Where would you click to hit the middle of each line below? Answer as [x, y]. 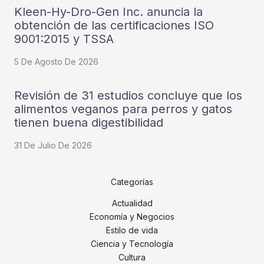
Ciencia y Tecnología [132, 244]
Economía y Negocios [132, 217]
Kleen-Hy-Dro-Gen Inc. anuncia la [108, 12]
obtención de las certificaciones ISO [114, 26]
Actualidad [132, 203]
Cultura [132, 258]
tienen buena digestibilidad [89, 123]
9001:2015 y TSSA [64, 39]
